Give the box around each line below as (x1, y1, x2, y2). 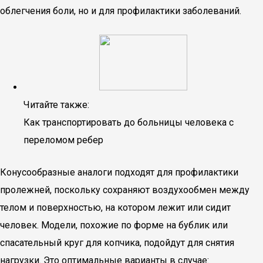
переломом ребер (23, 134, 103, 146)
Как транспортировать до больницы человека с (23, 117, 234, 128)
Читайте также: (23, 99, 89, 110)
